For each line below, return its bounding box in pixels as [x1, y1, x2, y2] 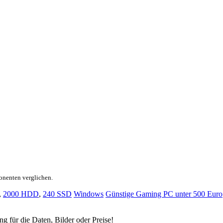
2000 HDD [3, 190, 39, 199]
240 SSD [43, 190, 72, 199]
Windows [74, 190, 104, 199]
